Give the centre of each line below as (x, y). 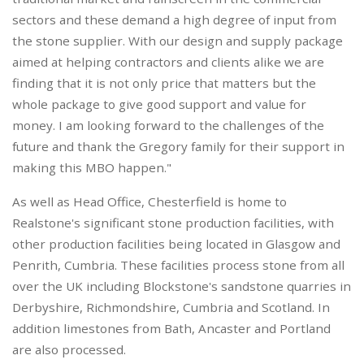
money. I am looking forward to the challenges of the (168, 126)
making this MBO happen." (92, 168)
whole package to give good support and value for (159, 104)
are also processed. (69, 350)
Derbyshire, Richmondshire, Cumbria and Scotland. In (171, 308)
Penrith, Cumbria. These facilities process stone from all (178, 265)
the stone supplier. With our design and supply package (178, 41)
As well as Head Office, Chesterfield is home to (149, 202)
